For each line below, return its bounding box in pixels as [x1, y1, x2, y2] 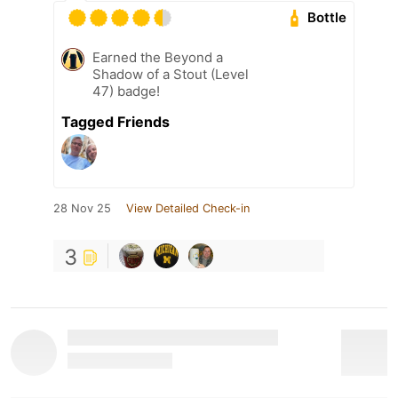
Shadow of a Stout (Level [92, 65, 249, 83]
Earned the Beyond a [92, 48, 223, 66]
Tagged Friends [61, 112, 170, 131]
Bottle [307, 9, 347, 27]
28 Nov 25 [53, 201, 111, 215]
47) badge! [92, 82, 160, 99]
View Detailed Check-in [126, 201, 250, 215]
